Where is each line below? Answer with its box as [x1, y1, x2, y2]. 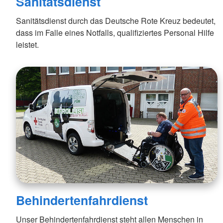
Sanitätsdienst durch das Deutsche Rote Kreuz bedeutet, [16, 14, 216, 26]
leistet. [16, 38, 39, 50]
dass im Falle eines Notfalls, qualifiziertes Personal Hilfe [16, 26, 214, 38]
